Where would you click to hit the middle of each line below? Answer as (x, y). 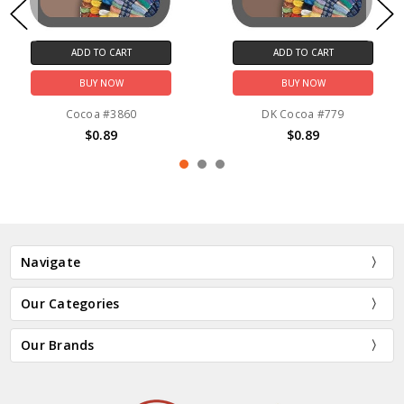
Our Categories (70, 303)
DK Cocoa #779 (303, 115)
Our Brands (58, 344)
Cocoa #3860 (101, 115)
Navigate (51, 262)
